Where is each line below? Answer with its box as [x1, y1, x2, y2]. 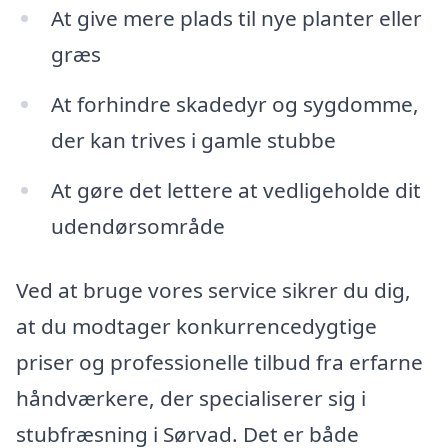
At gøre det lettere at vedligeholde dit [50, 176, 421, 205]
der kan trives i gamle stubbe [50, 126, 336, 155]
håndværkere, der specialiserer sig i [16, 383, 366, 412]
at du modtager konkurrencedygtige [16, 311, 377, 340]
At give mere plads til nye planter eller [50, 4, 422, 33]
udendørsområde [50, 212, 225, 241]
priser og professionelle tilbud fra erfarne [16, 347, 423, 376]
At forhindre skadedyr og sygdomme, [50, 90, 419, 119]
